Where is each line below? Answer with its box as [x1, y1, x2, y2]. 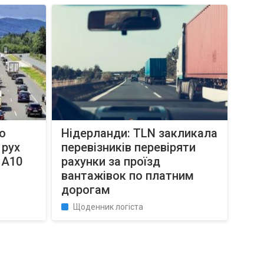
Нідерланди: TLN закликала [61, 126, 218, 140]
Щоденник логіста [73, 202, 144, 212]
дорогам [61, 183, 111, 197]
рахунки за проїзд [61, 154, 161, 169]
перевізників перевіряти [61, 140, 196, 154]
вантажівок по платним [61, 169, 194, 183]
